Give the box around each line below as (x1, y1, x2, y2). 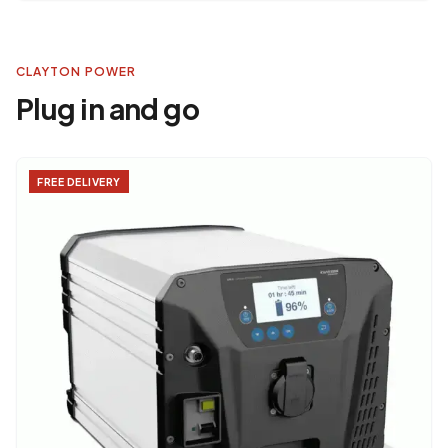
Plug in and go (16, 91, 200, 127)
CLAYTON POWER (16, 64, 137, 80)
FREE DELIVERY (37, 175, 121, 189)
